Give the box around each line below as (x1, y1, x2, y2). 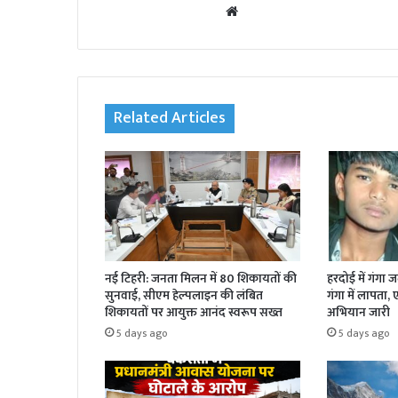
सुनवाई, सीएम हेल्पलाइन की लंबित (105, 285, 263, 306)
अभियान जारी (326, 302, 390, 323)
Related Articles (114, 105, 226, 132)
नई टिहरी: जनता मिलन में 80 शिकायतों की (105, 268, 297, 290)
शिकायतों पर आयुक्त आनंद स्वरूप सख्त (105, 302, 283, 323)
